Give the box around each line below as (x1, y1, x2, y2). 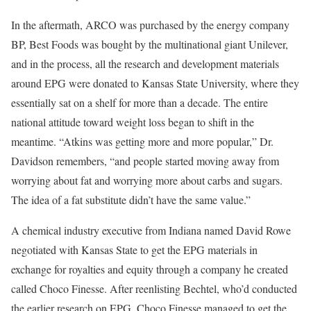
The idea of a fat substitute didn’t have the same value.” (11, 192, 251, 207)
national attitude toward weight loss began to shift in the (11, 114, 254, 129)
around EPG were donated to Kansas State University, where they (11, 75, 299, 90)
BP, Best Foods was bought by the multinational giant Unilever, (11, 36, 288, 51)
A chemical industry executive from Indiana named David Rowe (11, 222, 291, 237)
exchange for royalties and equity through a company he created (11, 261, 288, 276)
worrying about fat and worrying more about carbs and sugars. (11, 172, 283, 187)
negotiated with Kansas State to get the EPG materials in (11, 242, 258, 257)
